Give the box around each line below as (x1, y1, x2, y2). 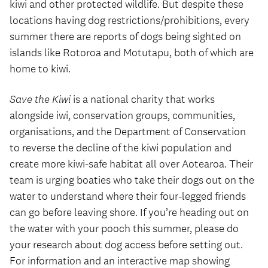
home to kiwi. (10, 62, 71, 75)
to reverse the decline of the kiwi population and (10, 141, 232, 154)
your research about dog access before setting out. (10, 238, 243, 251)
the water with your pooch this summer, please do (10, 222, 239, 235)
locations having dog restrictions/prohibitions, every (10, 14, 249, 27)
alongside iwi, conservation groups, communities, (10, 109, 235, 122)
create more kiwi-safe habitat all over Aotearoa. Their (10, 157, 253, 170)
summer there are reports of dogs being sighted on (10, 30, 241, 43)
